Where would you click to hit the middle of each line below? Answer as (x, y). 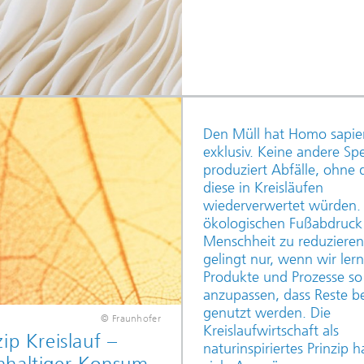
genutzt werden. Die (266, 313)
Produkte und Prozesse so (282, 277)
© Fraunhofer (131, 318)
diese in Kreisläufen (263, 188)
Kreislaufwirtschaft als (271, 331)
